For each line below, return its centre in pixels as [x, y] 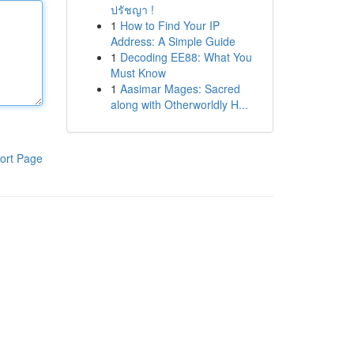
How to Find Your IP [169, 25]
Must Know [138, 73]
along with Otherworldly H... [179, 104]
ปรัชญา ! [132, 9]
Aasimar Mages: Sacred [180, 88]
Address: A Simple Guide [173, 41]
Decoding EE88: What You [186, 57]
